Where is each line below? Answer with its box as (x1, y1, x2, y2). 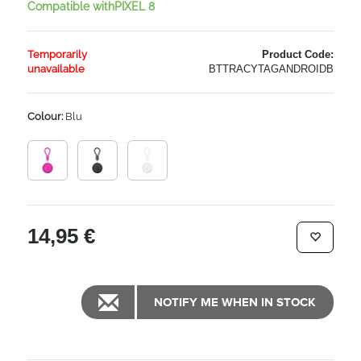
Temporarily (27, 48, 87, 60)
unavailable (27, 63, 85, 75)
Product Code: (262, 48, 334, 60)
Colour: (27, 110, 63, 122)
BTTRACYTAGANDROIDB (209, 63, 334, 75)
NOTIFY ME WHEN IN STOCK (153, 295, 316, 309)
